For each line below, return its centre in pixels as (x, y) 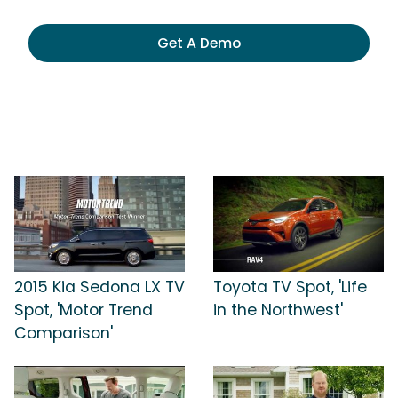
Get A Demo (199, 43)
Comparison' (64, 333)
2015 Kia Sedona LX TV (99, 287)
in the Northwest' (278, 310)
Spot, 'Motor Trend (84, 310)
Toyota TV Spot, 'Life (290, 287)
